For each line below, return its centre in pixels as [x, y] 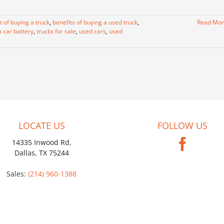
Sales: [17, 174]
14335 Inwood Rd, [41, 142]
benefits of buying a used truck [95, 22]
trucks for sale [56, 31]
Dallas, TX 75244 [41, 153]
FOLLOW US [182, 126]
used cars [92, 31]
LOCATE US [41, 126]
